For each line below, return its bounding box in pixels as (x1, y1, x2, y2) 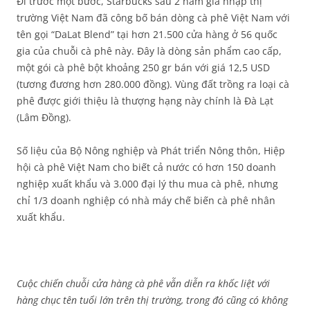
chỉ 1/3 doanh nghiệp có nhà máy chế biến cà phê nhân (17, 194, 275, 207)
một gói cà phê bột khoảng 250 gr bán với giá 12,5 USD (17, 61, 270, 74)
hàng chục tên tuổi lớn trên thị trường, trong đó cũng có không (17, 293, 288, 307)
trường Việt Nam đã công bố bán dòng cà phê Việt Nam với (17, 11, 290, 24)
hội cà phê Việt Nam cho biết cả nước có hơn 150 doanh (17, 161, 276, 174)
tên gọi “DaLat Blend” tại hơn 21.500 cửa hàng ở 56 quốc (17, 28, 277, 41)
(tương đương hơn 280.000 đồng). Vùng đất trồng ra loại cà (17, 77, 289, 91)
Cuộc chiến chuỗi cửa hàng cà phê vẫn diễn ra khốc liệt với (17, 277, 270, 290)
